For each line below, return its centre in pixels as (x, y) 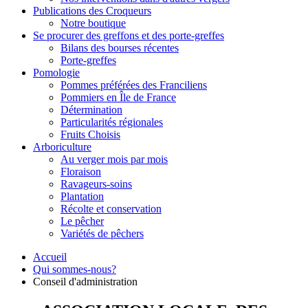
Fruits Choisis (90, 135)
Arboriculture (62, 147)
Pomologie (56, 73)
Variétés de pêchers (102, 234)
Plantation (82, 197)
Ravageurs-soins (96, 184)
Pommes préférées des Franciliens (134, 85)
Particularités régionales (112, 122)
